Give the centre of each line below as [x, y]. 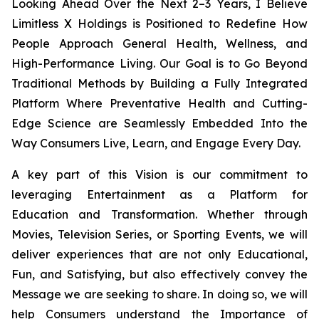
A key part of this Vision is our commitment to [159, 174]
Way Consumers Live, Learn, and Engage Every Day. [156, 143]
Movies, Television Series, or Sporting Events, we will [159, 234]
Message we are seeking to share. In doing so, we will [159, 294]
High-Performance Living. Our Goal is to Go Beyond [159, 63]
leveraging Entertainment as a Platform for [159, 194]
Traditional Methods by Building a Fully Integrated [159, 83]
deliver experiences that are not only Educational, [159, 254]
